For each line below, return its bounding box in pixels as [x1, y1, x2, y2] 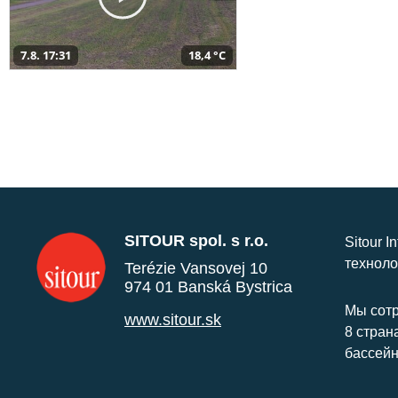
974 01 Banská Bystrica [124, 277, 292, 296]
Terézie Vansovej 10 [124, 259, 267, 277]
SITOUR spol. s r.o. [124, 231, 268, 250]
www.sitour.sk [124, 310, 221, 329]
